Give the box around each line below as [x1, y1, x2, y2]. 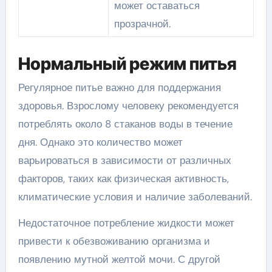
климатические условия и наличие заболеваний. [18, 190, 252, 203]
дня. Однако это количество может [18, 135, 183, 149]
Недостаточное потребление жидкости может [18, 216, 234, 229]
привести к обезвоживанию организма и [18, 234, 210, 248]
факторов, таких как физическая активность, [18, 172, 229, 185]
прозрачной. [114, 17, 171, 30]
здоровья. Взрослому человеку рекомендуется [18, 99, 239, 112]
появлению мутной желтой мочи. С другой [18, 253, 220, 266]
